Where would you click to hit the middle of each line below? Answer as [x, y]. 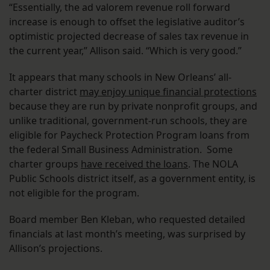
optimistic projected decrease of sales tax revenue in [129, 36]
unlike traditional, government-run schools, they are [128, 121]
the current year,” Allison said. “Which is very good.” [125, 51]
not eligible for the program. [75, 193]
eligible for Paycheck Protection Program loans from [129, 135]
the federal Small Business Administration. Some [121, 150]
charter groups [45, 164]
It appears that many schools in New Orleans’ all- [120, 77]
